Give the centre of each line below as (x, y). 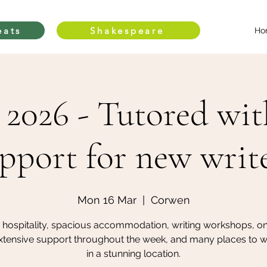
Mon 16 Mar (107, 200)
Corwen (170, 200)
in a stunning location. (133, 254)
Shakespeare (127, 30)
